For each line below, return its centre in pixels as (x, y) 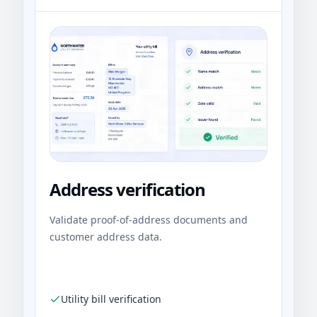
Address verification (127, 190)
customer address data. (106, 237)
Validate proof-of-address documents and (149, 220)
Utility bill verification (111, 299)
